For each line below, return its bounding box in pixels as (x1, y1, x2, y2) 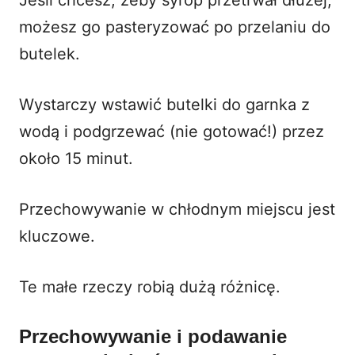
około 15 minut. (19, 148, 133, 168)
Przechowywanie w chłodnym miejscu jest (19, 199, 335, 219)
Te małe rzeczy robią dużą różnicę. (19, 277, 281, 296)
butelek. (19, 44, 80, 63)
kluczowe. (19, 226, 95, 246)
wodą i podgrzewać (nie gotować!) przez (19, 121, 324, 141)
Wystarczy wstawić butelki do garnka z (19, 94, 310, 114)
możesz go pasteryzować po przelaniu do (19, 17, 330, 36)
